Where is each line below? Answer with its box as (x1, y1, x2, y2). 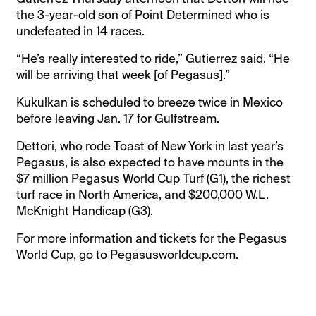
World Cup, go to (16, 246, 111, 262)
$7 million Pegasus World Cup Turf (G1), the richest (16, 170, 291, 186)
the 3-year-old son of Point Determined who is (16, 6, 270, 23)
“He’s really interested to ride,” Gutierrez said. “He (16, 50, 291, 66)
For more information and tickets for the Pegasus (16, 230, 288, 246)
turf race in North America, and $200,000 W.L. (16, 186, 269, 202)
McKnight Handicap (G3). (16, 202, 154, 219)
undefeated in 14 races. (16, 23, 145, 39)
